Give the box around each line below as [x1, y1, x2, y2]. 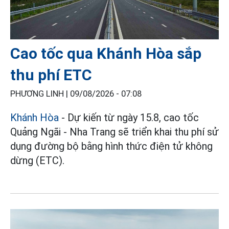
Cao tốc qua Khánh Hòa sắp [10, 44, 201, 63]
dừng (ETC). [10, 154, 64, 167]
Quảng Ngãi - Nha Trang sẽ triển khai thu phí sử [10, 126, 219, 139]
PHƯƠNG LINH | [10, 89, 70, 99]
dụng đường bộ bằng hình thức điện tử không [10, 140, 213, 153]
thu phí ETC [10, 66, 92, 84]
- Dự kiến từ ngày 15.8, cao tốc [61, 111, 199, 124]
